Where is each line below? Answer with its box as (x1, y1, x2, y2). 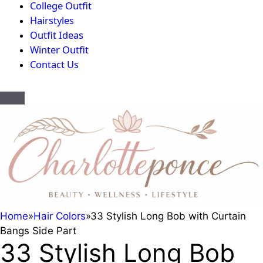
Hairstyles (30, 14, 74, 28)
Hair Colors (33, 210, 86, 222)
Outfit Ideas (30, 28, 83, 42)
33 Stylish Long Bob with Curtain (90, 210, 246, 222)
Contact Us (30, 58, 79, 72)
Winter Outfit (30, 43, 89, 57)
